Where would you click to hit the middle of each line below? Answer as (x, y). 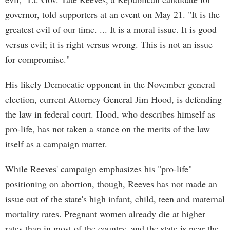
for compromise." (37, 59)
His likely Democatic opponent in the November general (110, 84)
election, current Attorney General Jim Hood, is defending (113, 99)
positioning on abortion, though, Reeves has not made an (111, 184)
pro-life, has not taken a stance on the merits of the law (108, 129)
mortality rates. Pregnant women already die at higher (105, 214)
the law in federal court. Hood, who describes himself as (110, 114)
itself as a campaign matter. (56, 144)
